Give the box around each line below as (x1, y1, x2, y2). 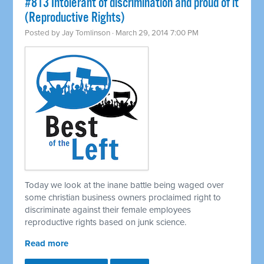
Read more (25, 238, 69, 249)
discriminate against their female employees (25, 204, 192, 216)
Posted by (25, 28, 62, 38)
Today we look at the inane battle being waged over (25, 180, 225, 191)
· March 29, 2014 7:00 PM (110, 28, 199, 38)
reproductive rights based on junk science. (25, 217, 187, 228)
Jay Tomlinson (62, 28, 111, 38)
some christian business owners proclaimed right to (25, 192, 222, 203)
